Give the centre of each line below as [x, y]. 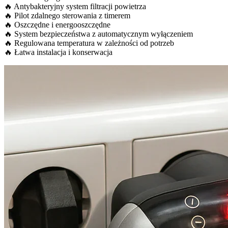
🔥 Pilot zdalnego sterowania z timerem [67, 15]
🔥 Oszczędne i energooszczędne [57, 24]
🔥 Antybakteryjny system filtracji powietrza [75, 6]
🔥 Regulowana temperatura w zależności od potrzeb [89, 43]
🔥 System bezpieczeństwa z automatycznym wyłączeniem [98, 34]
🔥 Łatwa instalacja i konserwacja [58, 52]
